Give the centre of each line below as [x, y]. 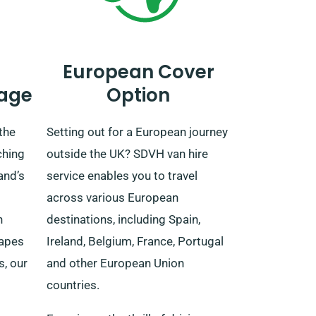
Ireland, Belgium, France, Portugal [135, 241]
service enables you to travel [122, 175]
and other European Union [115, 263]
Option [138, 95]
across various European [113, 197]
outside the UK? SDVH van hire [127, 153]
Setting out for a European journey [137, 132]
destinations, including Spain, [123, 219]
